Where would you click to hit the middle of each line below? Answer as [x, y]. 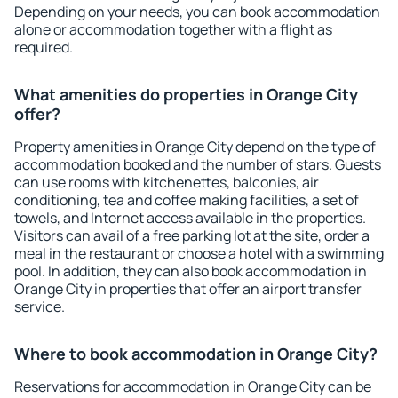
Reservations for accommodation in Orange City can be [193, 386]
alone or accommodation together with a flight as [173, 29]
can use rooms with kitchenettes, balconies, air [167, 182]
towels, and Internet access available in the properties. [190, 218]
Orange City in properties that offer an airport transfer [188, 289]
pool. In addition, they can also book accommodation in [191, 271]
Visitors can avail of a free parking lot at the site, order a [192, 235]
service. [40, 306]
